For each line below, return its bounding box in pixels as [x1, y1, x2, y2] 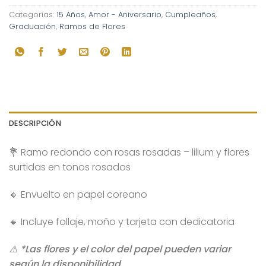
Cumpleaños [165, 9, 216, 20]
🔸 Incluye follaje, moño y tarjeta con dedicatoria [9, 215, 235, 229]
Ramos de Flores [59, 21, 125, 31]
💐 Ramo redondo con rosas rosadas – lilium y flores [9, 145, 249, 160]
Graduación [9, 21, 56, 31]
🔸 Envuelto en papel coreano [9, 188, 147, 202]
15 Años [56, 9, 85, 20]
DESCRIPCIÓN [9, 118, 61, 129]
